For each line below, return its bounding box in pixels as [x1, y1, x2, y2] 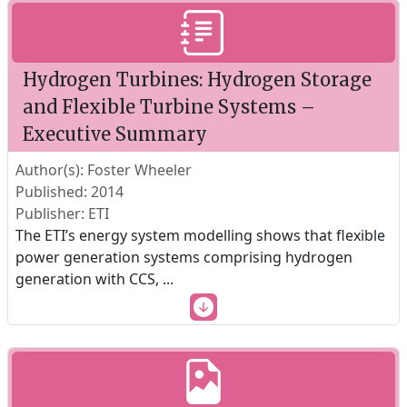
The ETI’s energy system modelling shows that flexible [15, 225, 385, 245]
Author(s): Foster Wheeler [15, 160, 192, 180]
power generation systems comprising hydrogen [15, 247, 352, 267]
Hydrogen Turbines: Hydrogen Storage [23, 68, 372, 91]
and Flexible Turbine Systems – [23, 95, 315, 118]
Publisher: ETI [15, 203, 109, 223]
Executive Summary [23, 123, 207, 145]
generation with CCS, [15, 269, 163, 289]
